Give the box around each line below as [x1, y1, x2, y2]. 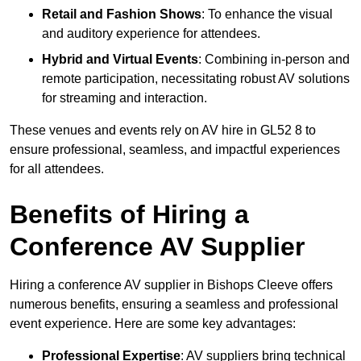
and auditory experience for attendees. [42, 26, 260, 40]
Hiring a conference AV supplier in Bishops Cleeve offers [10, 277, 333, 292]
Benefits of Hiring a [10, 199, 249, 229]
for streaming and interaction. [42, 90, 207, 105]
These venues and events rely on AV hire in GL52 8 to [10, 122, 316, 137]
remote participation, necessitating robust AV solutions [42, 71, 350, 85]
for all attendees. [10, 161, 104, 176]
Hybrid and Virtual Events [42, 52, 198, 66]
